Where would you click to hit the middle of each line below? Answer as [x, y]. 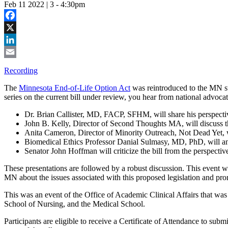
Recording [21, 71]
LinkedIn [19, 52]
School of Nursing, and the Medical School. [75, 204]
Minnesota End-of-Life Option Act [75, 88]
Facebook [20, 27]
